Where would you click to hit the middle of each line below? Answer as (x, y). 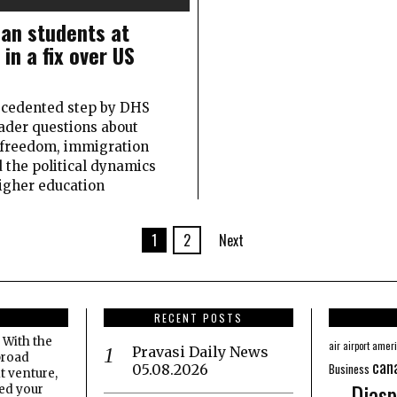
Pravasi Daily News (200, 351)
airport (356, 345)
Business (349, 368)
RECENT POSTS (198, 317)
